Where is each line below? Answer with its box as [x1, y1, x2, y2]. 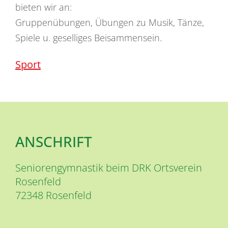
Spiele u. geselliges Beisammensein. [15, 31, 162, 44]
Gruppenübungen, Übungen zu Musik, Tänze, [15, 16, 204, 28]
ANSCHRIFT [15, 131, 92, 151]
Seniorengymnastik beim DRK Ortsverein [15, 160, 202, 175]
